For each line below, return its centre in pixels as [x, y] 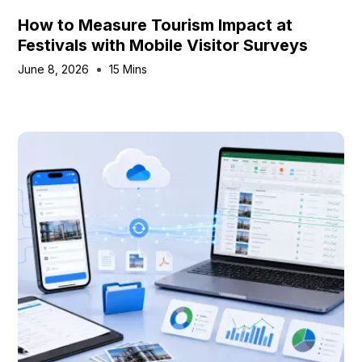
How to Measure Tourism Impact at [156, 25]
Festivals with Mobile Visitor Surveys [163, 45]
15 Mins [128, 69]
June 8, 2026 [54, 69]
